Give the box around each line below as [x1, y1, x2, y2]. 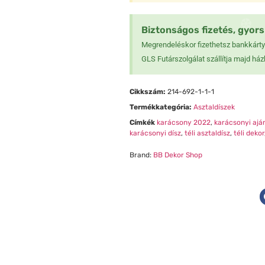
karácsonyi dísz [129, 128, 181, 137]
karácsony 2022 [156, 118, 211, 127]
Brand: [129, 150, 153, 159]
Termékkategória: [129, 102, 192, 111]
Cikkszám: [129, 87, 167, 96]
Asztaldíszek [193, 102, 235, 111]
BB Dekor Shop [153, 150, 202, 159]
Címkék [129, 118, 155, 127]
